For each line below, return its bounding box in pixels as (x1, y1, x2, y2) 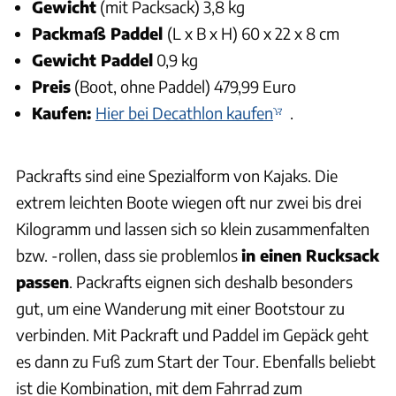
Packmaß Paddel (32, 23, 167, 44)
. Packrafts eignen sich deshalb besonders (69, 270, 353, 292)
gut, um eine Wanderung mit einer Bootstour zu (16, 297, 345, 318)
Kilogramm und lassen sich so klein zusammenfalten (16, 217, 369, 239)
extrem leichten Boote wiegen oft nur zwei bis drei (16, 191, 362, 212)
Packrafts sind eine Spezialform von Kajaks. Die (16, 164, 338, 186)
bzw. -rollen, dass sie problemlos (16, 244, 241, 265)
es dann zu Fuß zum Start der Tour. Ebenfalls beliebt (16, 350, 376, 371)
